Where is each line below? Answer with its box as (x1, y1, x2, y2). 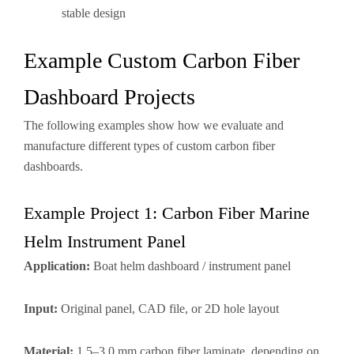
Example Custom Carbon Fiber (24, 48, 299, 73)
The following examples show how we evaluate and (24, 119, 284, 132)
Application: (24, 259, 90, 273)
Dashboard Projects (24, 85, 195, 109)
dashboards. (24, 160, 83, 173)
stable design (62, 6, 126, 20)
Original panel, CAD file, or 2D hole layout (58, 302, 279, 315)
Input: (24, 302, 58, 315)
